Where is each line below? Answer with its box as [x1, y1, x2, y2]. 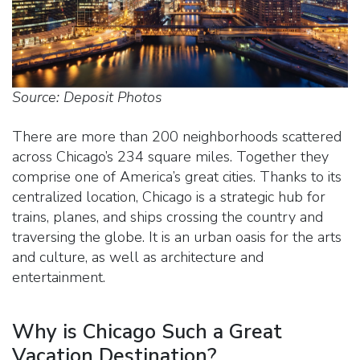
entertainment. [12, 267, 105, 287]
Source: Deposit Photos [12, 87, 162, 107]
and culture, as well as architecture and [12, 247, 264, 267]
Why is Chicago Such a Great [12, 317, 282, 346]
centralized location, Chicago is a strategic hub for [12, 186, 325, 207]
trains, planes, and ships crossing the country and [12, 207, 323, 227]
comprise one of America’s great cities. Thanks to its [12, 166, 342, 186]
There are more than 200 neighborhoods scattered [12, 126, 342, 146]
